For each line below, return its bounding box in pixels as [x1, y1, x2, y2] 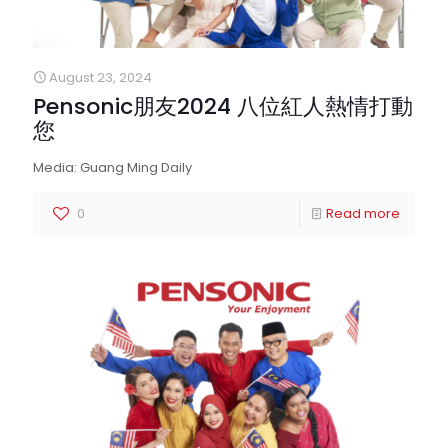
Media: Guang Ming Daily [33, 158, 192, 177]
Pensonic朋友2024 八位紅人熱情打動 [33, 91, 413, 122]
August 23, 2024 [49, 68, 152, 87]
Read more [326, 204, 400, 223]
